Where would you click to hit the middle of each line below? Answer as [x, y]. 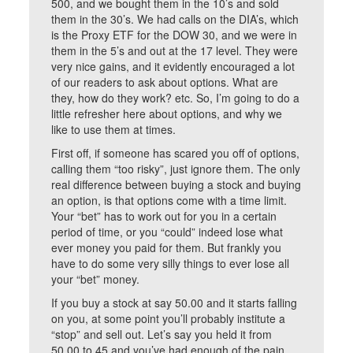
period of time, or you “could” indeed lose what [167, 232]
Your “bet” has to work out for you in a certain [164, 216]
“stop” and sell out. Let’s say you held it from [162, 334]
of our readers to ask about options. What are [165, 82]
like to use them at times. [114, 129]
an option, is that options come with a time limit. [169, 200]
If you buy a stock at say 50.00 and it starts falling [175, 303]
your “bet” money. [96, 279]
